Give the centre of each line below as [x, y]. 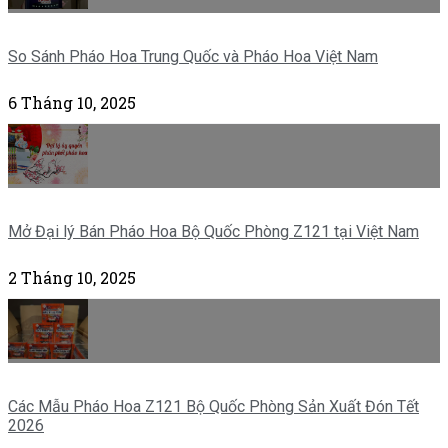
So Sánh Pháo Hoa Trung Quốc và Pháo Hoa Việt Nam [193, 57]
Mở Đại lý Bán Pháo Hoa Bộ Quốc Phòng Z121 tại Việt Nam [213, 232]
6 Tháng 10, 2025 [72, 103]
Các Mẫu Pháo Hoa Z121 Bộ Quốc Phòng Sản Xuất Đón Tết [213, 407]
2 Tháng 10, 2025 [72, 278]
